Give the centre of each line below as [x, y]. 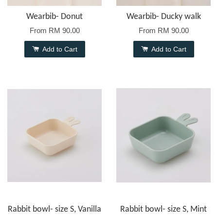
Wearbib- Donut [54, 17]
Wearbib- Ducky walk [163, 17]
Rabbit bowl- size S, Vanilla [54, 210]
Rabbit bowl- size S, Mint [163, 210]
